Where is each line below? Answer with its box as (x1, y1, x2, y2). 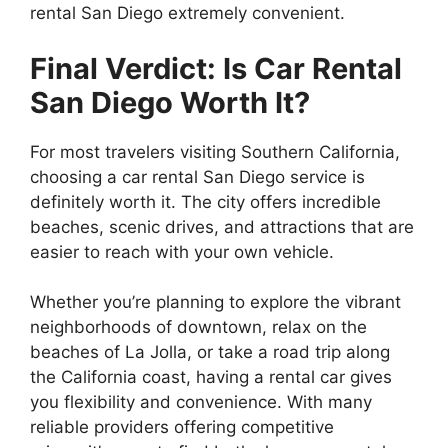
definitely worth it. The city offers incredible (30, 191, 381, 212)
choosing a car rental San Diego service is (30, 166, 365, 187)
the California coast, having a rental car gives (30, 367, 392, 388)
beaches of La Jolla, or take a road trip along (30, 342, 390, 363)
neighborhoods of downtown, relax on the (30, 317, 367, 338)
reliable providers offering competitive (30, 417, 334, 438)
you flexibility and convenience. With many (30, 392, 372, 413)
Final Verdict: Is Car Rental (30, 50, 402, 86)
